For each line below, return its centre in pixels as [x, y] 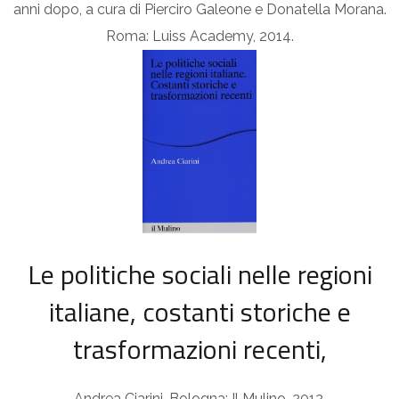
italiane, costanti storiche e [199, 312]
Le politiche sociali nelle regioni [199, 275]
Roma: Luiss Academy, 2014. [199, 36]
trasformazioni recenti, [199, 350]
